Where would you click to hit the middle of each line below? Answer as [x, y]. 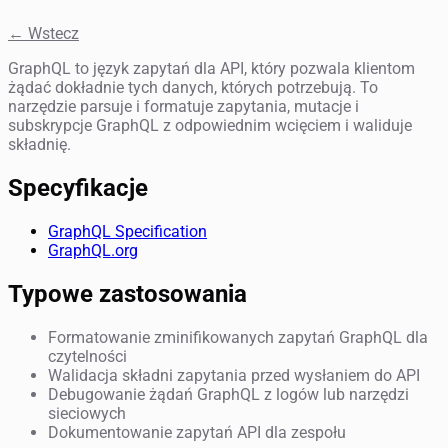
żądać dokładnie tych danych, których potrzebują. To [193, 87]
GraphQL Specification [127, 231]
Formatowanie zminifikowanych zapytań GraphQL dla [238, 337]
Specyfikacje [78, 187]
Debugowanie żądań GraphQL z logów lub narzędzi [228, 394]
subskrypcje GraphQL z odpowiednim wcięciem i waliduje [210, 125]
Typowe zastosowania [127, 293]
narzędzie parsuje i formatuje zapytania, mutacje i [183, 106]
